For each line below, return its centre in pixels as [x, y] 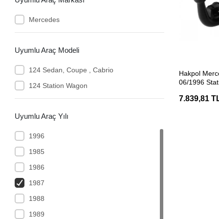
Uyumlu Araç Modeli [47, 50]
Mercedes [44, 19]
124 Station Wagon [58, 85]
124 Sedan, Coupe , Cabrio [71, 70]
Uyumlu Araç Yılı [42, 116]
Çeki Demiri [197, 91]
